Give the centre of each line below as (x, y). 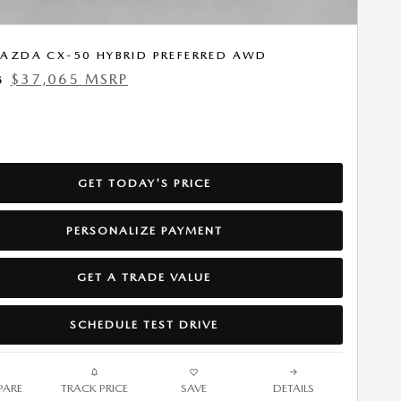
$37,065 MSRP (69, 80)
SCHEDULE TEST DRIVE (144, 324)
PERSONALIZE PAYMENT (144, 230)
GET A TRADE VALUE (144, 277)
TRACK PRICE (94, 388)
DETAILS (293, 388)
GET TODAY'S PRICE (144, 183)
